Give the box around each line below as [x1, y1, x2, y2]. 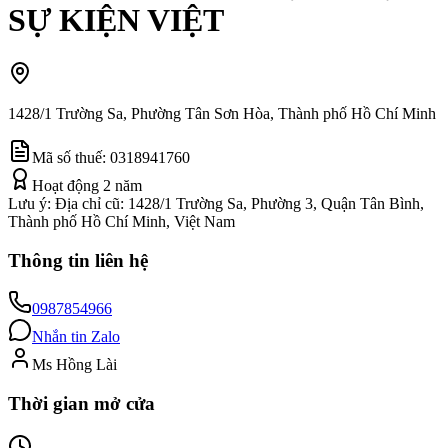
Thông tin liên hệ [8, 249, 148, 271]
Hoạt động [32, 176, 103, 194]
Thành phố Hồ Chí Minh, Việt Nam [8, 212, 235, 230]
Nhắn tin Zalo [32, 328, 120, 346]
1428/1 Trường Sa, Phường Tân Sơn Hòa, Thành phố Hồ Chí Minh [8, 104, 436, 122]
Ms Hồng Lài [32, 356, 117, 374]
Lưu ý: [8, 194, 55, 212]
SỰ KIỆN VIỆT [8, 2, 224, 39]
